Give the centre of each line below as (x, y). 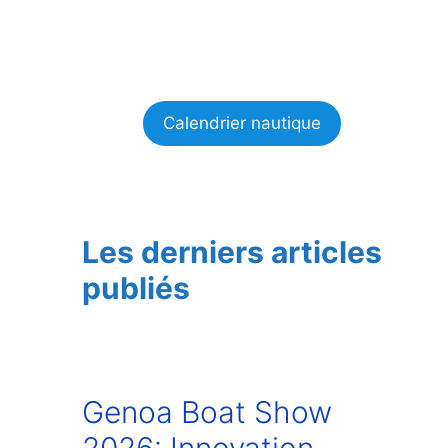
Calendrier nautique (241, 122)
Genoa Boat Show (207, 411)
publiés (136, 287)
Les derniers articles (232, 251)
